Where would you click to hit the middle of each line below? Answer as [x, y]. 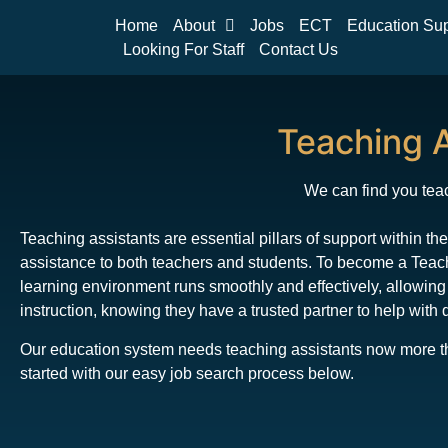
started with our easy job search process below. [187, 373]
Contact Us [298, 49]
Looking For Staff [183, 49]
